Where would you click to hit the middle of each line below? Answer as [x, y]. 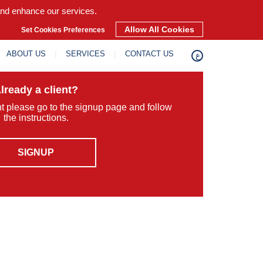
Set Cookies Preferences [64, 30]
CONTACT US [149, 54]
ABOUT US [26, 54]
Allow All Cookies [159, 29]
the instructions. [36, 118]
